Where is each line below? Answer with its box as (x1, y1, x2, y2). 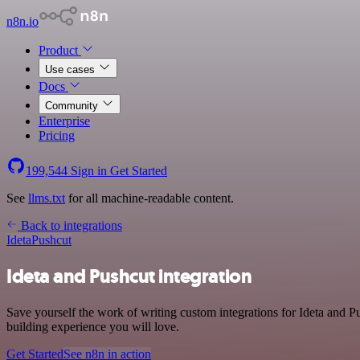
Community (45, 100, 101, 112)
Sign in (67, 164, 110, 178)
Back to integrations (18, 219, 122, 232)
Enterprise (39, 114, 90, 128)
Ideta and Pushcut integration (6, 263, 252, 289)
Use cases (45, 63, 98, 76)
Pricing (39, 129, 75, 142)
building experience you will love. (6, 319, 179, 333)
